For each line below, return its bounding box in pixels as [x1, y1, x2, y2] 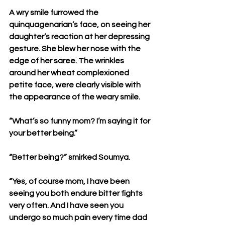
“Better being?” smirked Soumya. [9, 153, 130, 161]
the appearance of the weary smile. [9, 93, 140, 101]
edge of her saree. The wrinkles [9, 57, 126, 65]
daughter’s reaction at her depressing [9, 33, 151, 41]
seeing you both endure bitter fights [9, 189, 144, 197]
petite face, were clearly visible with [9, 81, 142, 89]
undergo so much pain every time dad [9, 213, 149, 221]
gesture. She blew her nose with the [9, 45, 142, 53]
